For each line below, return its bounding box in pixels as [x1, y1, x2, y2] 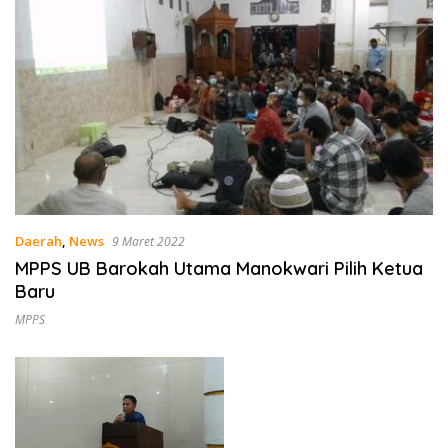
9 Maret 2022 [112, 233, 185, 251]
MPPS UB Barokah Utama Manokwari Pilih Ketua [15, 257, 423, 281]
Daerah [15, 232, 62, 251]
